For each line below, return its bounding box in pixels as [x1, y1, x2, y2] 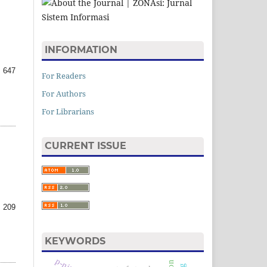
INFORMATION [45, 44, 117, 56]
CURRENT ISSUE [45, 139, 126, 151]
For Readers [42, 70, 86, 82]
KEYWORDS [45, 235, 105, 247]
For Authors [42, 88, 86, 99]
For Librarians [42, 105, 94, 117]
